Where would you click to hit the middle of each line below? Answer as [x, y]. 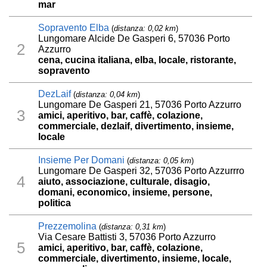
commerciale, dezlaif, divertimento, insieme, [136, 126]
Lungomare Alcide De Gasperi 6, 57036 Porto [134, 39]
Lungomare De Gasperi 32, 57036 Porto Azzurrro [142, 171]
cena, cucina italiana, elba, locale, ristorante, [137, 60]
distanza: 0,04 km [107, 95]
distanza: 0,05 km [161, 161]
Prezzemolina [68, 226]
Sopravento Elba [74, 28]
